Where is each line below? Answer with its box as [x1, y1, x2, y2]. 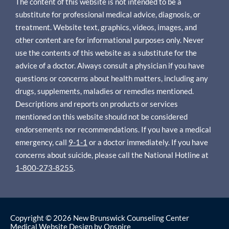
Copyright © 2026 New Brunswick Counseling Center [10, 213, 189, 222]
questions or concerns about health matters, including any [15, 73, 208, 83]
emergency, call [15, 137, 68, 147]
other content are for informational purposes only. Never [15, 35, 204, 44]
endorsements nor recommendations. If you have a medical [15, 124, 211, 134]
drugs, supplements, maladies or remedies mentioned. [15, 86, 194, 96]
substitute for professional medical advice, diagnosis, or [15, 9, 200, 19]
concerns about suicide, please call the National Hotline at [15, 150, 209, 159]
